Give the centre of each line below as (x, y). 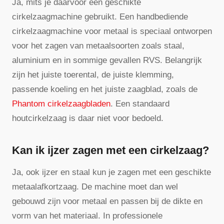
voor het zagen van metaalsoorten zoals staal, (98, 46)
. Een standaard (140, 104)
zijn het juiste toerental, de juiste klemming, (93, 75)
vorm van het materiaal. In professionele (87, 215)
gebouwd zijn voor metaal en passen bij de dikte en (107, 201)
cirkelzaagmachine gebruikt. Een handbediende (100, 17)
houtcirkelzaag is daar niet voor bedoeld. (88, 118)
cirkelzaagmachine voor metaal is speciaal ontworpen (112, 31)
